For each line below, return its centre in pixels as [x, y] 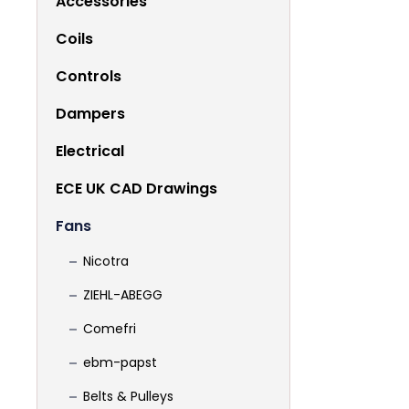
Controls [89, 76]
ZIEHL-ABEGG [123, 295]
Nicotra [106, 261]
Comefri [110, 329]
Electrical [90, 151]
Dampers [90, 114]
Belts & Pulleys [128, 396]
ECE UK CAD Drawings [136, 189]
